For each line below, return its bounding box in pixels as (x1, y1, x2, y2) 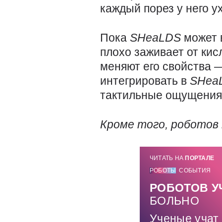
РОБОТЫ (150, 167, 176, 174)
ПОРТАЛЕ (185, 155, 215, 162)
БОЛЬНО (150, 194, 200, 207)
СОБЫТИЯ (179, 167, 211, 174)
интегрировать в (100, 74, 190, 87)
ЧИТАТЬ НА (150, 155, 185, 162)
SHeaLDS (130, 31, 184, 44)
